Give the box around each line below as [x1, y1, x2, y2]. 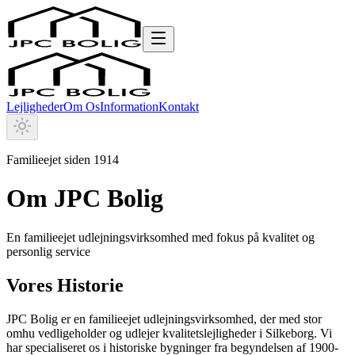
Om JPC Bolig [6, 184, 163, 213]
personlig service [6, 244, 90, 258]
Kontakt [158, 100, 199, 113]
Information [100, 100, 158, 113]
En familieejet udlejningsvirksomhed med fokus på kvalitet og [6, 230, 315, 244]
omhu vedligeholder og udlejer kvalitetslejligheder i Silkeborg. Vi [6, 326, 332, 340]
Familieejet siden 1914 [6, 153, 119, 166]
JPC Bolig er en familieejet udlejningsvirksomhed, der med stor [6, 311, 322, 326]
